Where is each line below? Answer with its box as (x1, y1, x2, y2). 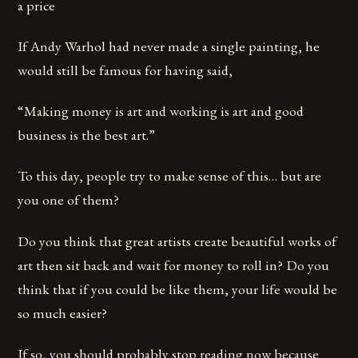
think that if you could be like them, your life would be (18, 279, 338, 298)
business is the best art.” (18, 125, 156, 145)
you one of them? (18, 190, 120, 209)
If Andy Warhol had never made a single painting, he (18, 37, 320, 56)
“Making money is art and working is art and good (18, 101, 304, 121)
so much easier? (18, 303, 108, 322)
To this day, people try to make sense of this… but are (18, 166, 322, 185)
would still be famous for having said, (18, 61, 233, 80)
